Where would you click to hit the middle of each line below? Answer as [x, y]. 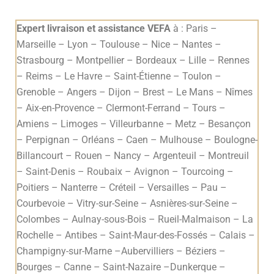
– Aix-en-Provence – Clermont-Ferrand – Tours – [121, 108]
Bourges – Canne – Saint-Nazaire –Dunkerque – [121, 267]
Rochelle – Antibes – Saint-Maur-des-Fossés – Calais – [136, 235]
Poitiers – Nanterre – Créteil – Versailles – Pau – [122, 187]
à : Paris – [194, 28]
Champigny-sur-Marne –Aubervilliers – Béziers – [121, 251]
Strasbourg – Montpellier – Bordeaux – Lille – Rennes [133, 60]
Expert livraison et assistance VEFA [94, 28]
